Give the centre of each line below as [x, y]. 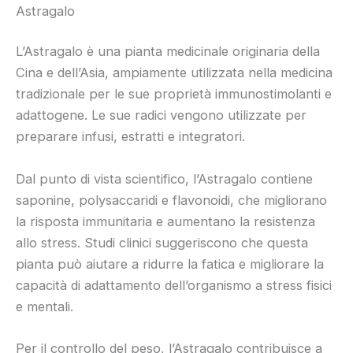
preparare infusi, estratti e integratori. [130, 137]
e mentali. [45, 306]
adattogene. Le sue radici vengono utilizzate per [161, 115]
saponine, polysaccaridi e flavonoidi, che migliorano [171, 200]
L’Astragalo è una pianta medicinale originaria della [168, 52]
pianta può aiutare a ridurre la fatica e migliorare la [170, 264]
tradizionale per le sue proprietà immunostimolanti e [174, 94]
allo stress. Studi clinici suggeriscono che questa [162, 242]
